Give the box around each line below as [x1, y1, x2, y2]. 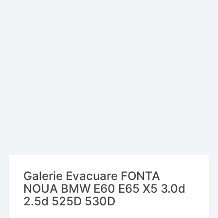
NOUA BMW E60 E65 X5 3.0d [23, 182, 186, 196]
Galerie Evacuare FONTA [23, 169, 161, 183]
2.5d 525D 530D [23, 194, 116, 209]
